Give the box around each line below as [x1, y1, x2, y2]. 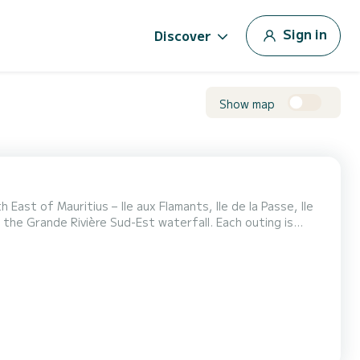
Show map [219, 95, 275, 112]
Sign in [283, 23, 327, 43]
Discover [154, 26, 211, 45]
